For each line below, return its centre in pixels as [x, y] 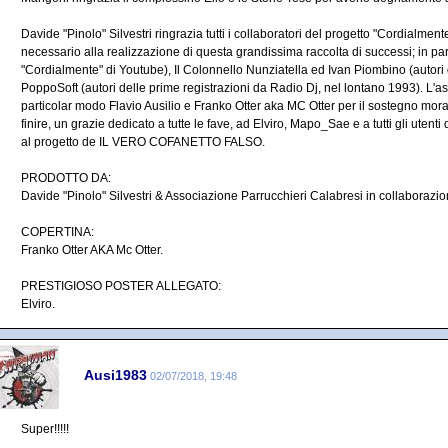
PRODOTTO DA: [66, 178]
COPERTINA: [57, 232]
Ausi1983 [115, 374]
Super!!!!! [45, 429]
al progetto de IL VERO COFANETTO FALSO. [143, 142]
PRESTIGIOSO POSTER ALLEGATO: [121, 286]
